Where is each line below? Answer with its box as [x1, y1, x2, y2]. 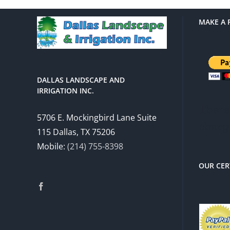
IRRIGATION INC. [37, 86, 94, 96]
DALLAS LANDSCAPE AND [37, 75, 125, 85]
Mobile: [37, 141, 67, 152]
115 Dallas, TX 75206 [37, 126, 115, 138]
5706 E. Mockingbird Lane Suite [37, 112, 157, 124]
